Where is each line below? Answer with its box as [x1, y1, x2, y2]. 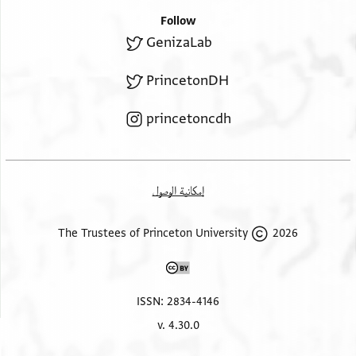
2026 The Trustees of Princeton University [275, 226, 301, 242]
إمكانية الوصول [154, 183, 207, 199]
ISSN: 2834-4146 [139, 293, 222, 309]
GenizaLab [149, 33, 215, 52]
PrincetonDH [149, 71, 232, 90]
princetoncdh [149, 109, 234, 128]
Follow [162, 13, 199, 29]
